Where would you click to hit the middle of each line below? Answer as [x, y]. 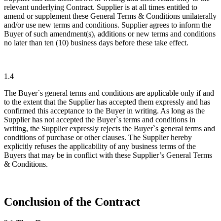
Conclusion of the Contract [72, 202]
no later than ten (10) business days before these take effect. [96, 43]
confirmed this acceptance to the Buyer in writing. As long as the [104, 111]
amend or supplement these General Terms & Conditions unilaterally [110, 16]
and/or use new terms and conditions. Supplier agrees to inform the [108, 25]
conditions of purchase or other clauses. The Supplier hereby [98, 138]
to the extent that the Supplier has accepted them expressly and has [107, 102]
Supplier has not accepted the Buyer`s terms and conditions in [100, 120]
